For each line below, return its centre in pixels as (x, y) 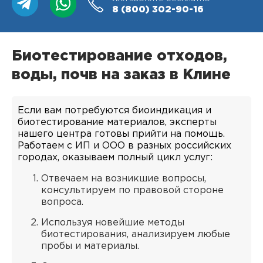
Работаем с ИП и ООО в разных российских (124, 146)
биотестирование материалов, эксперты (117, 122)
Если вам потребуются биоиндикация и (114, 111)
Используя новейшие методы (113, 223)
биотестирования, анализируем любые (136, 235)
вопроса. (62, 202)
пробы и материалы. (90, 246)
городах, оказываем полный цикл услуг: (115, 158)
